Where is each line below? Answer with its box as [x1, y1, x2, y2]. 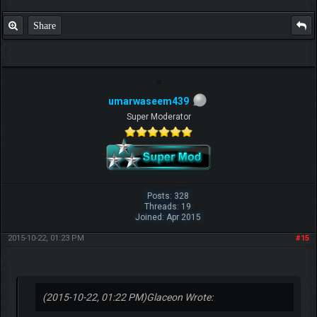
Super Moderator [126, 112, 191, 122]
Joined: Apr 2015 [134, 212, 201, 223]
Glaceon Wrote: [146, 292, 213, 304]
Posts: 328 [146, 191, 189, 202]
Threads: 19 [144, 202, 192, 212]
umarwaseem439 [108, 95, 189, 107]
